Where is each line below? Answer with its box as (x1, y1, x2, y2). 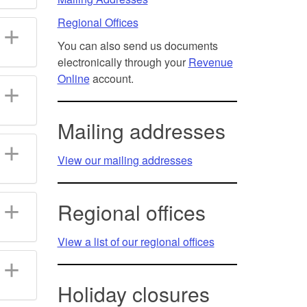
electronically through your (57, 53, 188, 70)
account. (89, 70, 134, 86)
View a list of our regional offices (57, 233, 214, 249)
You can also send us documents (57, 37, 218, 53)
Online (57, 70, 90, 86)
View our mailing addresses (57, 151, 193, 168)
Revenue (188, 53, 233, 70)
